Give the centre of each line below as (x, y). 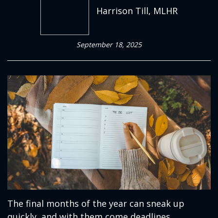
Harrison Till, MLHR (137, 11)
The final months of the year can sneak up (96, 204)
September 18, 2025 (109, 45)
